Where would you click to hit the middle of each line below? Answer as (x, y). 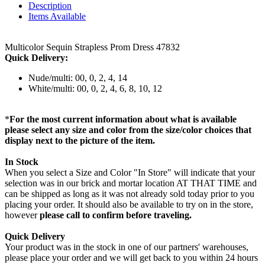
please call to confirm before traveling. (116, 215)
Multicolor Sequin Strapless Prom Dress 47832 (92, 47)
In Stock (22, 161)
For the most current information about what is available (123, 119)
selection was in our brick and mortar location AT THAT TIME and (131, 183)
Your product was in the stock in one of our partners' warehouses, (127, 247)
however (22, 215)
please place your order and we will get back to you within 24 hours (131, 257)
